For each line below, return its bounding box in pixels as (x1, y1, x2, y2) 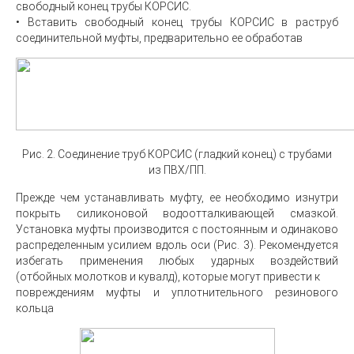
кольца (16, 302, 54, 314)
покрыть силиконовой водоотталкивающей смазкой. (16, 207, 338, 220)
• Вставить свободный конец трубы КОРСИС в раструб (16, 16, 338, 28)
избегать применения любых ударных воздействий (16, 254, 338, 267)
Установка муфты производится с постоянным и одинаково (16, 223, 338, 235)
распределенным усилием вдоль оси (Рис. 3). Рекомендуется (16, 239, 338, 251)
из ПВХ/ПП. (148, 164, 206, 176)
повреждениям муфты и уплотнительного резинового (16, 286, 338, 299)
